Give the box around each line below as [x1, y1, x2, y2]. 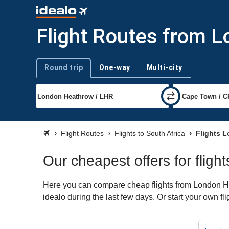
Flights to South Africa [114, 129, 185, 138]
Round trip [44, 63, 83, 72]
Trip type [36, 67, 62, 76]
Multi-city [146, 63, 182, 72]
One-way [99, 63, 130, 72]
